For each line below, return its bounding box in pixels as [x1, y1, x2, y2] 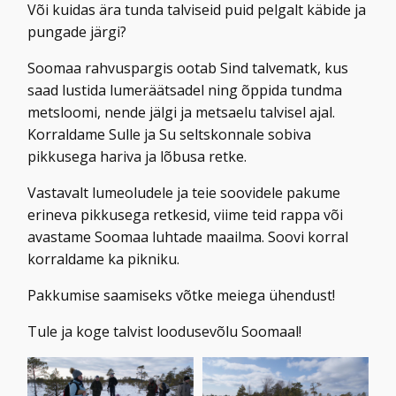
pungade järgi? [27, 22, 127, 42]
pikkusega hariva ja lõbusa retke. [27, 147, 247, 166]
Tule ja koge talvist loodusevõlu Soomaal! [27, 322, 302, 341]
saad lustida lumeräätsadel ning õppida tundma [27, 80, 343, 100]
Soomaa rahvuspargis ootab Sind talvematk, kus [27, 58, 349, 78]
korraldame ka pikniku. [27, 249, 180, 269]
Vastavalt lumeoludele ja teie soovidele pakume [27, 183, 341, 202]
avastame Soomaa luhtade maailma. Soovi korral [27, 227, 349, 247]
